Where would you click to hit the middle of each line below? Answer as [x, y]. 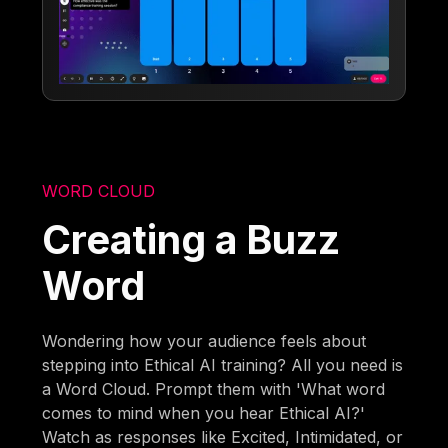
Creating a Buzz [191, 239]
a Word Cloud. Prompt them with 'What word [214, 388]
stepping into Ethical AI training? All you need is [223, 364]
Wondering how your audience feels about [204, 340]
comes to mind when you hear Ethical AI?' [204, 412]
